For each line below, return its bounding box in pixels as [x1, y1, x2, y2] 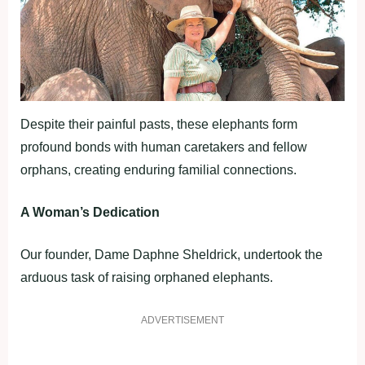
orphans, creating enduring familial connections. [20, 163, 297, 178]
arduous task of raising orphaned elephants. [20, 270, 273, 285]
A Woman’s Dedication [20, 205, 160, 220]
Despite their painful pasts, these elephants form [20, 117, 297, 132]
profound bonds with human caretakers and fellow [20, 140, 307, 155]
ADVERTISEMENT [141, 314, 224, 327]
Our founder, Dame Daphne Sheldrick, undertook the [20, 248, 323, 262]
